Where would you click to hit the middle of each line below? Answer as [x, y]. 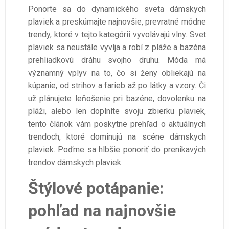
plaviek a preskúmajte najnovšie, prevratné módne [117, 22]
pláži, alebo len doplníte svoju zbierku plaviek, [117, 111]
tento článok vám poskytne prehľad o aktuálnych [117, 124]
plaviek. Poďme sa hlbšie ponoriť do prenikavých [117, 150]
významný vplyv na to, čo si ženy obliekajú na [117, 73]
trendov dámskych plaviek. [75, 163]
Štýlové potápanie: [96, 188]
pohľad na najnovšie [102, 211]
